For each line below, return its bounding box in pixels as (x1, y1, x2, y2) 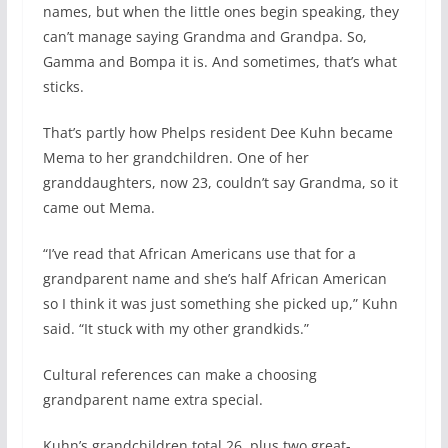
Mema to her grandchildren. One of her (42, 148, 309, 168)
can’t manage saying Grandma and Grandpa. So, (42, 27, 367, 47)
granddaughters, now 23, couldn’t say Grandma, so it (42, 173, 398, 193)
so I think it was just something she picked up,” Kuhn (42, 294, 398, 314)
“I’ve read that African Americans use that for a (42, 244, 356, 264)
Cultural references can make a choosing (42, 365, 317, 385)
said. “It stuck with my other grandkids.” (42, 319, 313, 339)
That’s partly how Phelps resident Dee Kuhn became (42, 123, 393, 143)
